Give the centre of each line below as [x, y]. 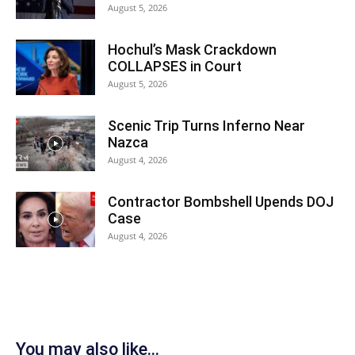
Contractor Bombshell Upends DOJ [221, 202]
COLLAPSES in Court [175, 66]
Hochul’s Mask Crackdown [192, 50]
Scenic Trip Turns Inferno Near [206, 126]
